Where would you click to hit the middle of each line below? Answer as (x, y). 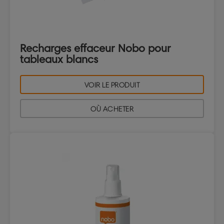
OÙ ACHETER (112, 109)
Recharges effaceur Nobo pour (95, 48)
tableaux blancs (59, 59)
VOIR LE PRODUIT (112, 85)
